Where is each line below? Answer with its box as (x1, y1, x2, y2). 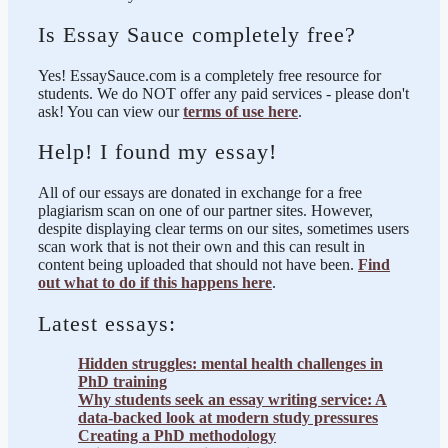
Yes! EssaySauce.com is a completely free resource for (38, 66, 381, 84)
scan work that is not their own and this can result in (38, 238, 365, 256)
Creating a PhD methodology (78, 427, 276, 445)
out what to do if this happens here (38, 274, 272, 292)
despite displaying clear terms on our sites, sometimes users (38, 220, 409, 238)
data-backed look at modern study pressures (78, 409, 378, 427)
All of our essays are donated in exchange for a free (38, 184, 362, 202)
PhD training (78, 373, 167, 391)
